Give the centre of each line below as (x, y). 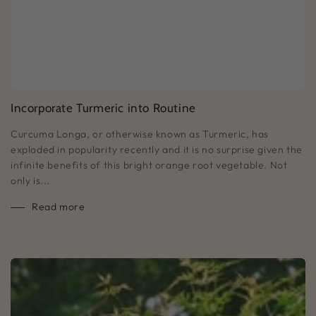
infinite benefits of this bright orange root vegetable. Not (149, 165)
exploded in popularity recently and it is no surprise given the (157, 149)
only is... (30, 180)
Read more (59, 206)
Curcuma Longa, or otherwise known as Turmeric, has (140, 134)
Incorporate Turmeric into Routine (103, 108)
